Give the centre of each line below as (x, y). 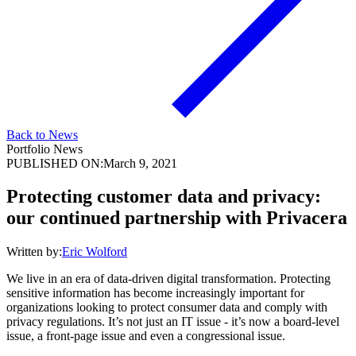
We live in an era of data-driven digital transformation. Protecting (168, 279)
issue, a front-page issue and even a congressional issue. (146, 336)
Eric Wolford (95, 252)
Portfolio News (44, 149)
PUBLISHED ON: (55, 163)
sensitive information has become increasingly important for (155, 293)
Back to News (42, 134)
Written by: (34, 252)
